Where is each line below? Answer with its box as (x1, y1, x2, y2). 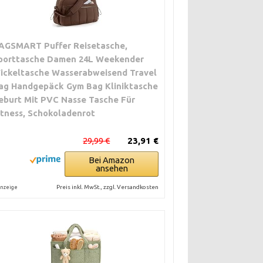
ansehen (95, 163, 128, 173)
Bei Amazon (89, 154, 135, 165)
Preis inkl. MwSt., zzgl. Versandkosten (56, 183, 159, 190)
